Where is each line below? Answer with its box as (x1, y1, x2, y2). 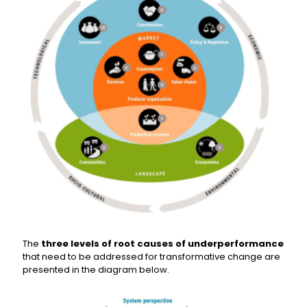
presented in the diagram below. (23, 262, 169, 276)
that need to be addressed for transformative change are (23, 249, 280, 263)
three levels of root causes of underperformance (41, 236, 284, 250)
